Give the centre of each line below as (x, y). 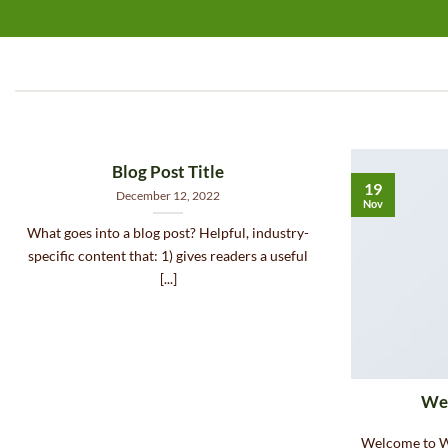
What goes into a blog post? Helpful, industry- (168, 233)
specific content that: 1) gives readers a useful (168, 256)
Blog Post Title (168, 172)
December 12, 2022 (168, 195)
